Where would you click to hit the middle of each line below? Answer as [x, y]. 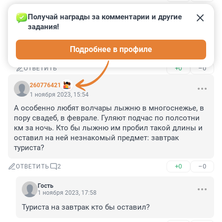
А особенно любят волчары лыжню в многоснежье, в [109, 108]
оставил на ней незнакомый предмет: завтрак [96, 138]
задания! [43, 27]
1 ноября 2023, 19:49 [67, 27]
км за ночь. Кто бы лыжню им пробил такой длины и [108, 128]
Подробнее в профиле [111, 50]
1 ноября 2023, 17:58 [67, 193]
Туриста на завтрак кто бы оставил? [86, 207]
